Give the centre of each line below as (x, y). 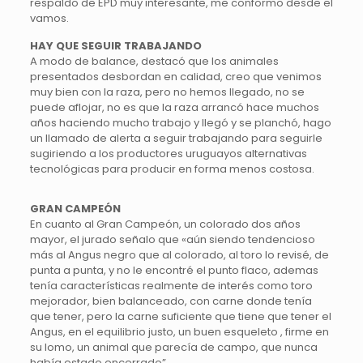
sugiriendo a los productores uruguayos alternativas (168, 154)
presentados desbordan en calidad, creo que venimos (175, 77)
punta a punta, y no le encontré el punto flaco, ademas (174, 270)
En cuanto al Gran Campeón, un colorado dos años (165, 224)
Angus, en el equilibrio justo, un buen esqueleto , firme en (179, 332)
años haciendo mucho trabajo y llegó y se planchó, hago (180, 123)
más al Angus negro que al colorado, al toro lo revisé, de (179, 255)
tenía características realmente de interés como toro (171, 286)
